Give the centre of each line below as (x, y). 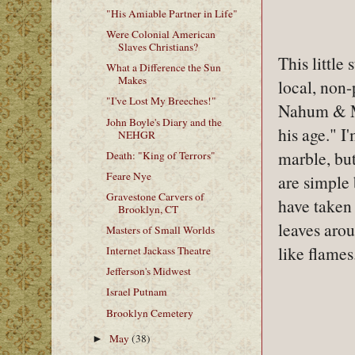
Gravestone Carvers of (155, 196)
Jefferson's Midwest (148, 271)
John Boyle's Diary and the (164, 122)
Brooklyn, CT (148, 209)
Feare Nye (128, 176)
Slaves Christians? (158, 47)
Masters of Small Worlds (160, 230)
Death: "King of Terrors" (160, 155)
